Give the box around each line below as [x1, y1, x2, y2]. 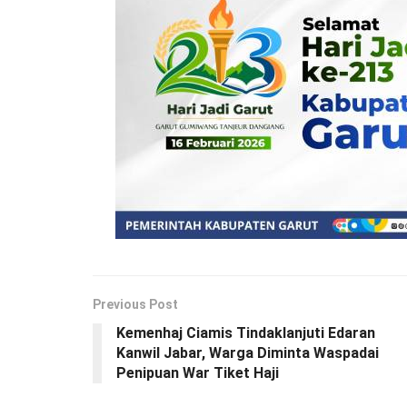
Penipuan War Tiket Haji [116, 364, 279, 382]
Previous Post [93, 297, 178, 313]
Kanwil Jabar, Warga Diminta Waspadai [116, 344, 379, 362]
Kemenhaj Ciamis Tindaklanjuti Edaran [116, 324, 375, 342]
